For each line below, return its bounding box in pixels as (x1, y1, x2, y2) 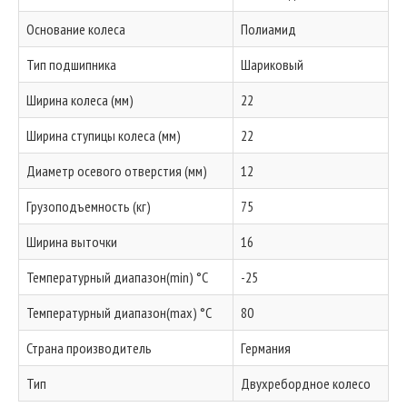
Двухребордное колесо (241, 374, 371, 392)
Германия (241, 339, 291, 357)
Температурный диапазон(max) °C (26, 303, 212, 322)
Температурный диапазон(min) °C (26, 268, 208, 286)
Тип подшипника (26, 55, 116, 74)
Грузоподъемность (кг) (26, 197, 151, 215)
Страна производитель (26, 339, 152, 357)
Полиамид (241, 20, 296, 38)
